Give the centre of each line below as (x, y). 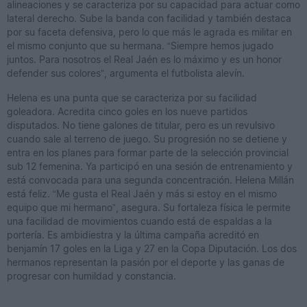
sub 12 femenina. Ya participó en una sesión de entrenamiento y (150, 167)
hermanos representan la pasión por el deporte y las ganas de (146, 262)
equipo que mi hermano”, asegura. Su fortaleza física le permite (149, 208)
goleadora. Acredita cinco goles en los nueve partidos (127, 112)
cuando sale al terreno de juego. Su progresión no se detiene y (147, 139)
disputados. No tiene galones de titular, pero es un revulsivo (141, 125)
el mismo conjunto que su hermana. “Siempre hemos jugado (140, 46)
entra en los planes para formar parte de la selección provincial (148, 153)
